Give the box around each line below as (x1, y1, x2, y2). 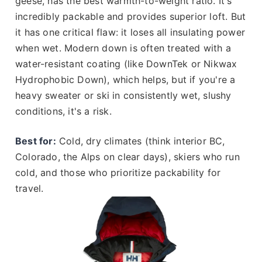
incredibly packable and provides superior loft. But (15, 10, 246, 22)
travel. (15, 182, 44, 194)
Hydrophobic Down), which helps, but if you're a (15, 73, 236, 85)
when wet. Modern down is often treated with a (15, 42, 232, 54)
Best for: (15, 135, 56, 147)
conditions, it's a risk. (15, 105, 112, 117)
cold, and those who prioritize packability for (15, 166, 221, 178)
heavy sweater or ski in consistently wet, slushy (15, 89, 232, 101)
